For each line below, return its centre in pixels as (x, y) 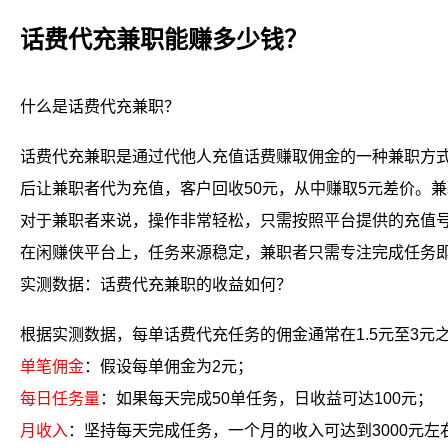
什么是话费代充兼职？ (100, 106)
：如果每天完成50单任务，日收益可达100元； (266, 398)
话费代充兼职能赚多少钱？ (164, 39)
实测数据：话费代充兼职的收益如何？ (156, 284)
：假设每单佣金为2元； (168, 366)
